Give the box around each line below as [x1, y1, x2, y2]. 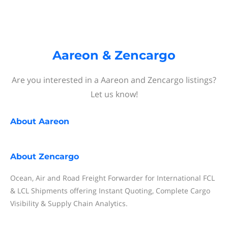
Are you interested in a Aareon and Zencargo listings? [12, 74, 216, 85]
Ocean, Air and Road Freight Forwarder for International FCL [10, 173, 215, 183]
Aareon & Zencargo [52, 48, 176, 63]
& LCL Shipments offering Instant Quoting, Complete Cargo [10, 186, 210, 195]
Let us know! [90, 89, 138, 100]
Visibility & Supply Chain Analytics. [10, 198, 128, 208]
